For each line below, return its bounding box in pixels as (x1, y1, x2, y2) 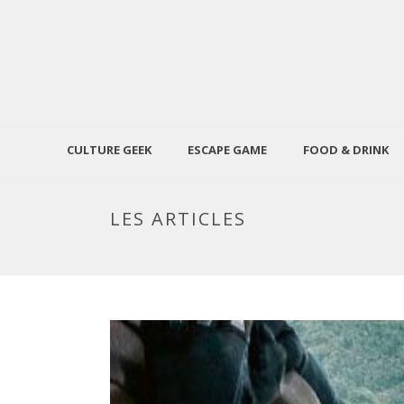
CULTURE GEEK (66, 142, 151, 158)
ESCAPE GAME (187, 142, 267, 158)
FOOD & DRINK (302, 142, 389, 158)
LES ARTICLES (110, 207, 246, 231)
